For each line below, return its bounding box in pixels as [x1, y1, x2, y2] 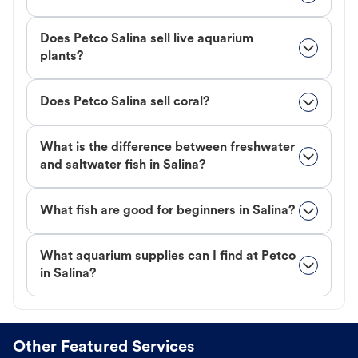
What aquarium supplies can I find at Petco [40, 250, 296, 264]
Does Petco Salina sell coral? [40, 96, 209, 109]
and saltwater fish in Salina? [40, 159, 205, 173]
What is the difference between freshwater [40, 141, 295, 155]
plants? [40, 50, 83, 64]
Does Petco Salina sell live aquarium [40, 33, 253, 46]
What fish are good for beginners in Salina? [40, 205, 295, 218]
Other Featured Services [13, 340, 194, 356]
